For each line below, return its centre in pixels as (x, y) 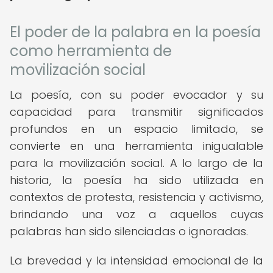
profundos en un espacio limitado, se (136, 129)
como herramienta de (91, 51)
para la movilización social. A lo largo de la (136, 163)
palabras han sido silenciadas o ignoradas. (129, 231)
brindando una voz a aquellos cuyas (136, 214)
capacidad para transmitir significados (136, 112)
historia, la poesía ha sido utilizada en (136, 180)
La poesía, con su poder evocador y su (136, 95)
